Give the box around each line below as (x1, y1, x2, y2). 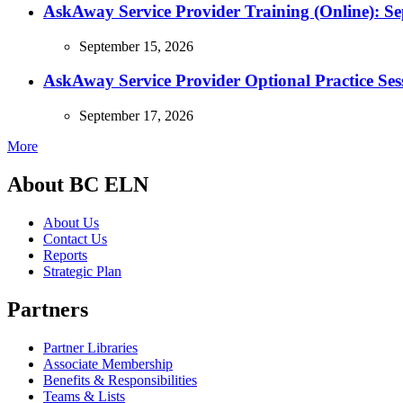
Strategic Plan (43, 263, 121, 279)
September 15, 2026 (79, 38, 193, 54)
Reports (43, 246, 87, 263)
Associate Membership (43, 355, 173, 372)
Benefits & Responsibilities (43, 372, 197, 388)
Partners (7, 297, 88, 321)
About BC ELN (7, 172, 148, 196)
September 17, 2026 (79, 107, 193, 123)
